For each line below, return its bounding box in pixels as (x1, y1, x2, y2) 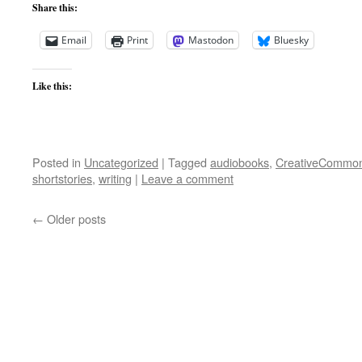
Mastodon (188, 33, 234, 47)
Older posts (44, 210, 106, 227)
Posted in (32, 154, 81, 170)
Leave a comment (141, 170, 234, 187)
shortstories (32, 170, 92, 187)
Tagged (168, 154, 207, 170)
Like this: (32, 79, 72, 93)
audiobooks (210, 154, 269, 170)
